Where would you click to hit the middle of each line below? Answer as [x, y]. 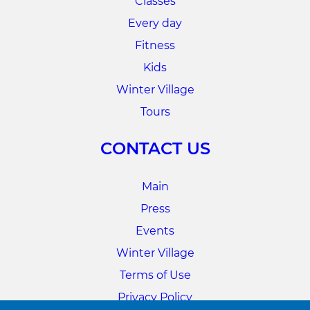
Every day [155, 24]
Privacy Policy [155, 298]
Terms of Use [155, 275]
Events [155, 231]
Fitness [155, 46]
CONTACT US [155, 149]
